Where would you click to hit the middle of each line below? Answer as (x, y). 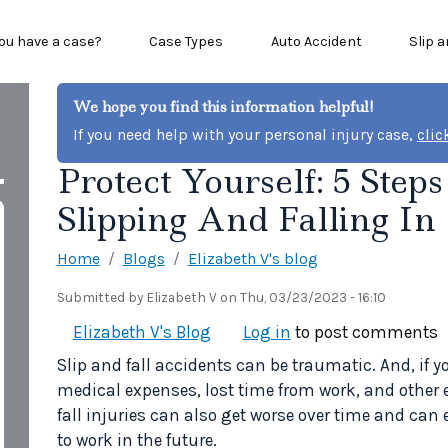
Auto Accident (316, 41)
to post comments (364, 331)
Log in (266, 331)
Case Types (186, 41)
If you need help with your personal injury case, (244, 134)
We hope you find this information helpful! (223, 106)
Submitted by (101, 296)
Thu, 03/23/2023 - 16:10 (312, 296)
